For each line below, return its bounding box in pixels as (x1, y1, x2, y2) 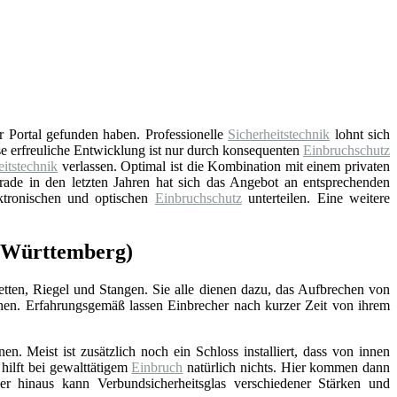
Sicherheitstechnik (228, 126, 331, 142)
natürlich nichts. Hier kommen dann (183, 359, 391, 375)
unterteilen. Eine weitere (241, 190, 391, 206)
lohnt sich (330, 126, 391, 142)
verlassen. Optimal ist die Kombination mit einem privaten (57, 158, 391, 174)
